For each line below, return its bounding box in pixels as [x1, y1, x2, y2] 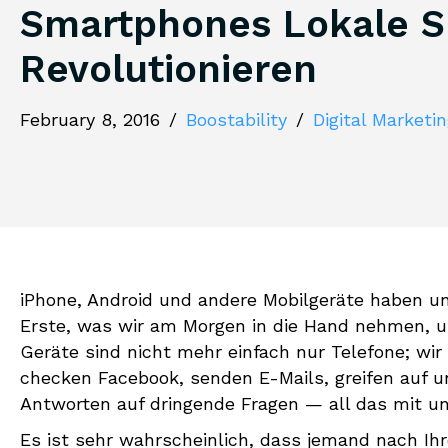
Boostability [186, 108, 287, 130]
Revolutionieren [20, 46, 317, 91]
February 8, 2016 [20, 108, 160, 130]
